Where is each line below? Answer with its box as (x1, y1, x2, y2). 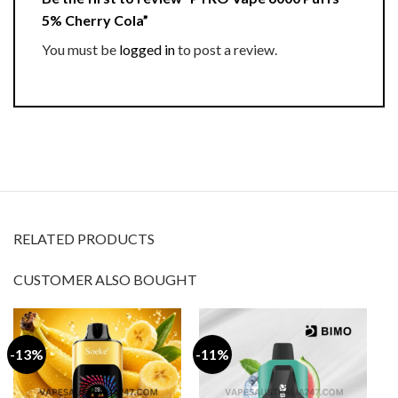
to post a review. (175, 41, 277, 59)
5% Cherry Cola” (42, 12, 151, 29)
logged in (119, 41, 175, 59)
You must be (42, 41, 119, 59)
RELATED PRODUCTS (13, 229, 155, 247)
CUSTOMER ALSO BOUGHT (13, 270, 197, 288)
